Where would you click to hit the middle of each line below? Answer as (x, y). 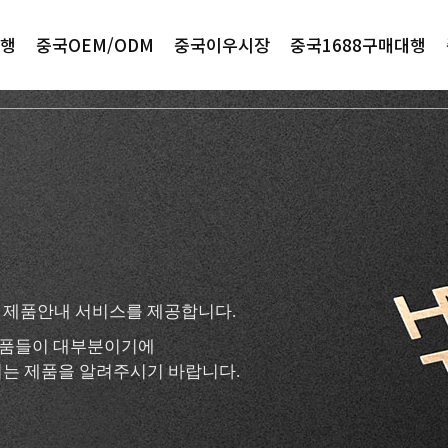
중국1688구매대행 (358, 44)
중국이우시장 (222, 44)
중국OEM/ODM (95, 44)
